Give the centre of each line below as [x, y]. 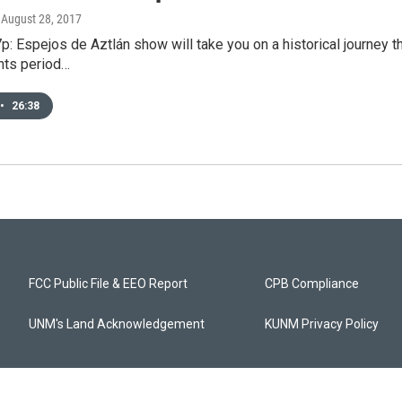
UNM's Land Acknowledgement [117, 324]
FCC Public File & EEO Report [108, 284]
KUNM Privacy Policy [322, 324]
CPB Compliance [312, 284]
